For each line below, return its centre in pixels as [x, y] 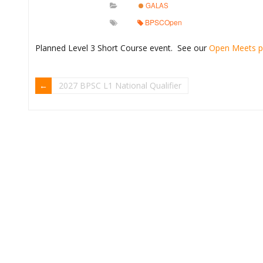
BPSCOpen [163, 22]
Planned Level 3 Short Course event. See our [122, 48]
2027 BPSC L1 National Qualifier [120, 85]
